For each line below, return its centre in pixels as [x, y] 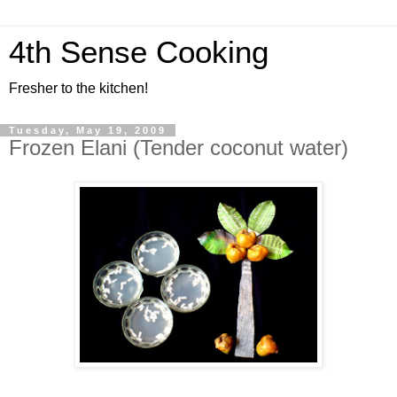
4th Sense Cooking [139, 52]
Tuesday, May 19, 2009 [88, 130]
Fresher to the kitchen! [78, 88]
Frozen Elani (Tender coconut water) [179, 148]
